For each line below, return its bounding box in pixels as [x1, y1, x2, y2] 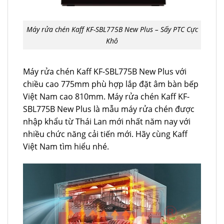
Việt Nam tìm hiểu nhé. [23, 140, 109, 152]
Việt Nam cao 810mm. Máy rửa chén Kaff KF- [23, 90, 189, 102]
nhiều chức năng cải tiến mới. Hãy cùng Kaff [23, 128, 187, 139]
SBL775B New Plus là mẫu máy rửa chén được [23, 103, 194, 114]
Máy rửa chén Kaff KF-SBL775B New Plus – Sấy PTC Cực [26, 24, 198, 34]
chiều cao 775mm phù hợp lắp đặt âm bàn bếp [23, 78, 198, 89]
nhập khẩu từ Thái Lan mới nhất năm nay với [23, 115, 190, 127]
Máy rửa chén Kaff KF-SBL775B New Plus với [23, 65, 186, 77]
